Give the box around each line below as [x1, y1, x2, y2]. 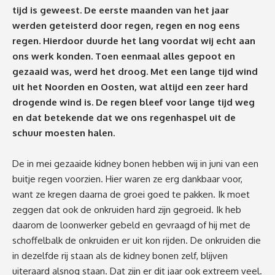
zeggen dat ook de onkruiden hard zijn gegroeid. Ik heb [12, 203, 241, 215]
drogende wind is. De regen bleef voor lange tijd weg [12, 96, 255, 108]
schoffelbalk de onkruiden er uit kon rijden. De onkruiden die [12, 234, 261, 246]
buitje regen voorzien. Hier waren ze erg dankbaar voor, [12, 172, 242, 185]
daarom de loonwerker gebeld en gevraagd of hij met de [12, 219, 250, 231]
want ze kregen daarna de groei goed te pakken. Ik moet [12, 188, 250, 200]
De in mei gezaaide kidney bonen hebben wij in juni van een [12, 157, 258, 169]
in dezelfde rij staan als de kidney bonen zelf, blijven [12, 249, 228, 261]
